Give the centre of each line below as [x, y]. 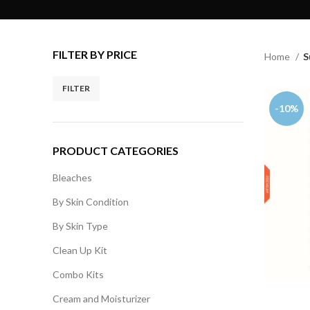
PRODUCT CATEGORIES [116, 151]
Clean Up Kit [80, 250]
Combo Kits [78, 274]
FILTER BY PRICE [95, 54]
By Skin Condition [91, 202]
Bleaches [72, 177]
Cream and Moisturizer [101, 299]
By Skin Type [80, 226]
